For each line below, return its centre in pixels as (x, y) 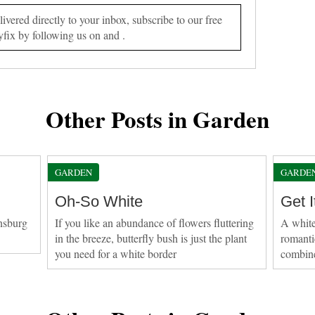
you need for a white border (116, 253)
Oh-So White (99, 201)
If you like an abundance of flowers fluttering (155, 222)
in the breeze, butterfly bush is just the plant (151, 238)
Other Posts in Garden (157, 118)
